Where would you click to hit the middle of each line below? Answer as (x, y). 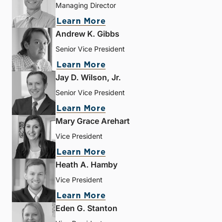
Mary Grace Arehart (93, 121)
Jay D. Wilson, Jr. (88, 77)
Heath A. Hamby (86, 164)
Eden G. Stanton (86, 208)
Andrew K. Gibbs (87, 33)
